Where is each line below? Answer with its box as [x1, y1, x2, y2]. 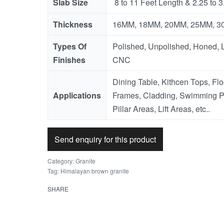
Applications [52, 89, 101, 101]
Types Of [52, 40, 86, 52]
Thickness [52, 18, 92, 30]
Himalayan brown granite [60, 166, 129, 175]
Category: [47, 156, 75, 165]
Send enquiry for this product [54, 133, 156, 145]
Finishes [52, 54, 85, 65]
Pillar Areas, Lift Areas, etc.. [112, 103, 210, 114]
